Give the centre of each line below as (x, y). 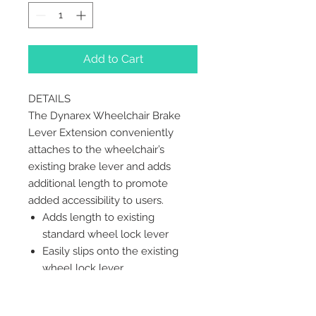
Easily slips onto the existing (110, 251)
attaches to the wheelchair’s (96, 150)
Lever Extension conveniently (101, 133)
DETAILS (49, 99)
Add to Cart (113, 59)
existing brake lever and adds (99, 167)
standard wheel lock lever (105, 235)
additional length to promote (98, 184)
